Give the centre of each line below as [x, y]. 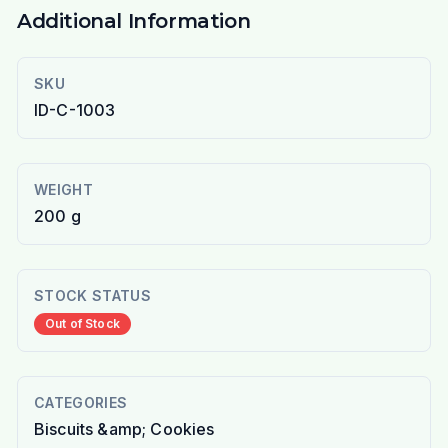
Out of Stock [82, 324]
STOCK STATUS [92, 296]
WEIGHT [63, 190]
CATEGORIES [80, 403]
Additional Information [133, 21]
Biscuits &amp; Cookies [124, 429]
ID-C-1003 [74, 110]
